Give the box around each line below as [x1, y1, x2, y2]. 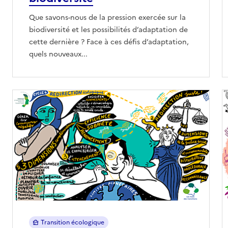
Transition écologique [40, 217, 104, 227]
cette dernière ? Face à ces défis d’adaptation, [29, 36, 189, 47]
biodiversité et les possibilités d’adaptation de [29, 24, 188, 35]
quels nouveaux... [29, 48, 88, 60]
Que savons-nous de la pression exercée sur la [29, 12, 186, 23]
